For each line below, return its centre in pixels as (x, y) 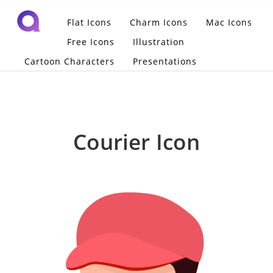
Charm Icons (158, 22)
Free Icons (90, 42)
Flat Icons (89, 22)
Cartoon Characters (69, 61)
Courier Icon (136, 142)
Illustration (158, 42)
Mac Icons (229, 22)
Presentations (165, 61)
